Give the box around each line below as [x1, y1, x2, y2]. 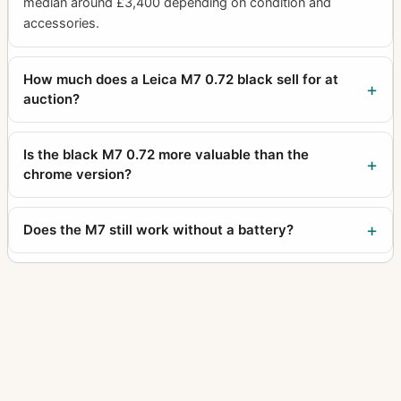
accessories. [23, 15, 99, 31]
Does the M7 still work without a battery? [23, 221, 294, 238]
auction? [23, 90, 80, 107]
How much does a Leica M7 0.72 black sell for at [23, 71, 338, 88]
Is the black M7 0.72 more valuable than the [23, 146, 309, 163]
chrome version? [23, 166, 132, 183]
